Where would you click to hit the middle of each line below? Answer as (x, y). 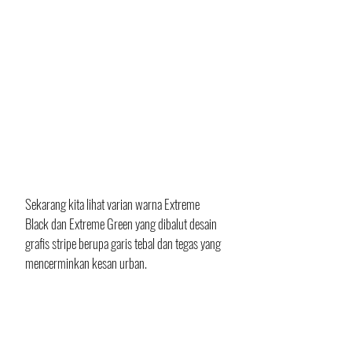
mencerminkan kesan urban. (86, 262)
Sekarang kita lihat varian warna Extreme (114, 203)
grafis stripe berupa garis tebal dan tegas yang (124, 243)
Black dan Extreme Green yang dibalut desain (122, 223)
